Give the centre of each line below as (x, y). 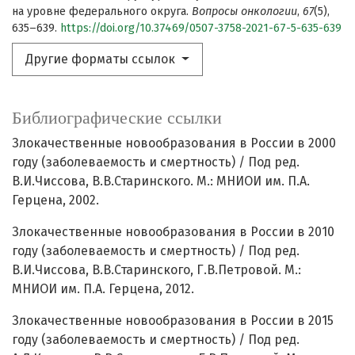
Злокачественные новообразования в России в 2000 (174, 143)
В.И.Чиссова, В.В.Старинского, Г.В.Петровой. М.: (157, 270)
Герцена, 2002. (55, 200)
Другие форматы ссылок (102, 59)
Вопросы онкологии (244, 12)
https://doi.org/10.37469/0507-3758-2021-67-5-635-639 (201, 29)
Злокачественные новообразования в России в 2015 (173, 321)
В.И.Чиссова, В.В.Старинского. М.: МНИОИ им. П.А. (161, 181)
